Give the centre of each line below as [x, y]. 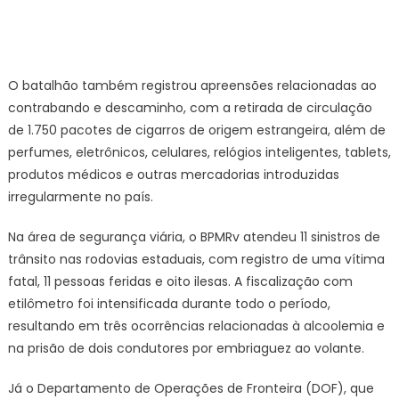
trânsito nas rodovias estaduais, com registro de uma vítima [196, 259]
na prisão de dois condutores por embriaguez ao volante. [186, 348]
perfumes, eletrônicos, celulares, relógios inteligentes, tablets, [199, 152]
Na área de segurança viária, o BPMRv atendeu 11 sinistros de [194, 237]
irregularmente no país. [80, 197]
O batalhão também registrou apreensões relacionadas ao [192, 85]
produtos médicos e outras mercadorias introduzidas [173, 175]
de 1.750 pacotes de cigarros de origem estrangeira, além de [196, 130]
